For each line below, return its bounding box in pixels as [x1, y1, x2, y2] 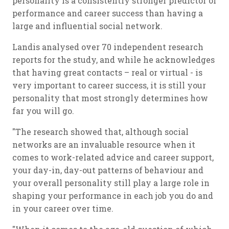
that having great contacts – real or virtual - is [12, 67, 202, 78]
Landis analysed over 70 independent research [12, 41, 203, 53]
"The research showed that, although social [12, 126, 189, 138]
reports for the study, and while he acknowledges [12, 54, 215, 65]
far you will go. [12, 105, 74, 117]
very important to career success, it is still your [12, 80, 206, 91]
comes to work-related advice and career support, [12, 152, 214, 163]
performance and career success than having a [12, 8, 203, 19]
